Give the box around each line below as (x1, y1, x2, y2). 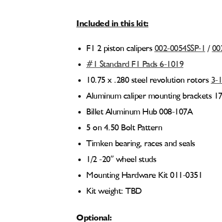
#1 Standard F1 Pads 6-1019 (86, 60, 183, 69)
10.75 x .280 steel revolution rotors (86, 76, 211, 85)
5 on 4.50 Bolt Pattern (86, 123, 162, 132)
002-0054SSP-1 (154, 44, 205, 53)
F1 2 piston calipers (86, 44, 152, 53)
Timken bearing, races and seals (86, 139, 195, 148)
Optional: (76, 214, 112, 219)
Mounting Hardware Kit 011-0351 (86, 171, 202, 180)
